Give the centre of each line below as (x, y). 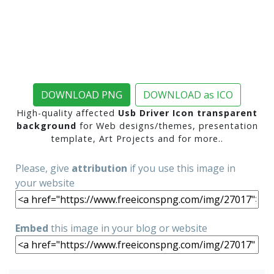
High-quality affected (67, 113)
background (46, 126)
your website (45, 183)
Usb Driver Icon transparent (188, 113)
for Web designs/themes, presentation (167, 126)
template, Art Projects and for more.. (137, 139)
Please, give (43, 168)
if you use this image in (181, 168)
